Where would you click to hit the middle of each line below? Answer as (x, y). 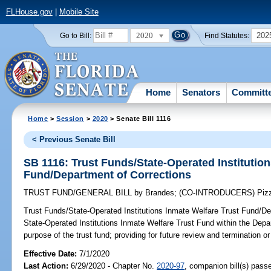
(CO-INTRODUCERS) (218, 193)
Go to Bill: (75, 35)
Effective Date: (52, 253)
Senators (201, 92)
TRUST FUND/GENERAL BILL (79, 193)
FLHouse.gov (29, 12)
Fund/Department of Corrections (108, 175)
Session (70, 118)
